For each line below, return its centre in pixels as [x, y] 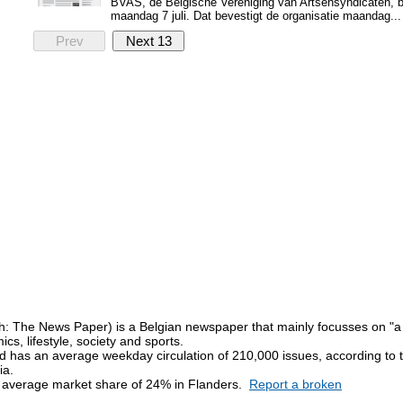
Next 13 [148, 41]
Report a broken [296, 384]
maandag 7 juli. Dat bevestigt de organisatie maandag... [256, 16]
